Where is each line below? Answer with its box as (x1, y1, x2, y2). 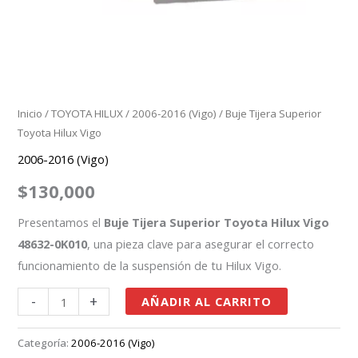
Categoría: (18, 336, 72, 351)
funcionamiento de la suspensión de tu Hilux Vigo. (18, 257, 282, 273)
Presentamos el (18, 213, 105, 230)
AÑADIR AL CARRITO (141, 293, 272, 310)
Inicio (18, 106, 43, 121)
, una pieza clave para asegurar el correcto (87, 235, 315, 252)
